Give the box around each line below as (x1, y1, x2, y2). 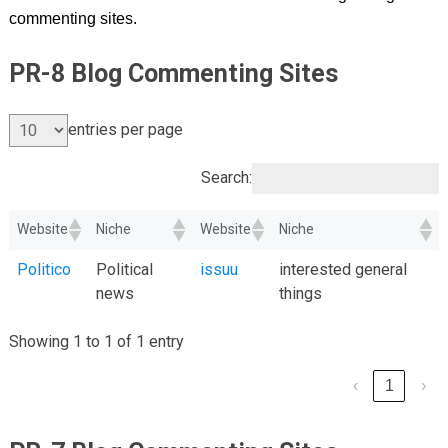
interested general (278, 259, 407, 279)
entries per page (67, 120, 183, 140)
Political (95, 259, 153, 279)
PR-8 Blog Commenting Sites (8, 58, 338, 88)
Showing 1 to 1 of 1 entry (8, 331, 184, 351)
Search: (201, 168, 253, 188)
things (278, 283, 322, 303)
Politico (16, 259, 71, 279)
